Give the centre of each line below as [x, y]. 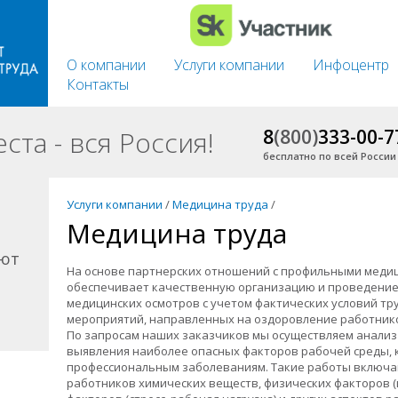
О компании [106, 64]
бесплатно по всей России [330, 156]
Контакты [98, 84]
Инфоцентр [351, 64]
